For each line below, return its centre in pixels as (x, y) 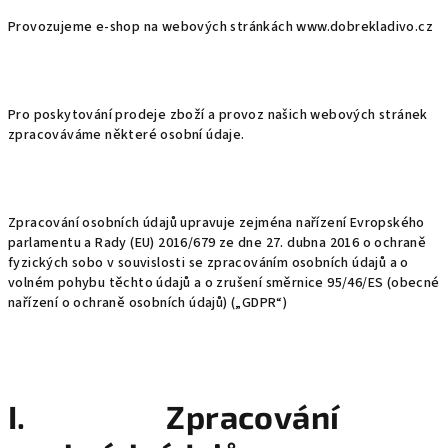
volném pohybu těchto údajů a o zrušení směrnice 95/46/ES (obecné (224, 283)
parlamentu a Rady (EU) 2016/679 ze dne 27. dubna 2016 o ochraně (217, 243)
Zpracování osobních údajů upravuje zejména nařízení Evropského (216, 223)
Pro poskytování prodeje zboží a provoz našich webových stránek (218, 115)
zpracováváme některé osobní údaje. (126, 135)
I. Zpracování (174, 416)
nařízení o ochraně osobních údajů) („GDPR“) (148, 303)
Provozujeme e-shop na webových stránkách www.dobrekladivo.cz (220, 27)
